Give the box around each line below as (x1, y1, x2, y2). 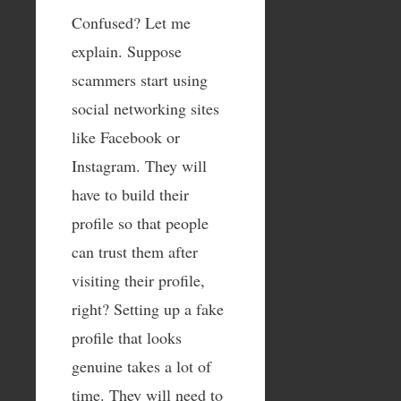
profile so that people (72, 211, 209, 234)
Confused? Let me (72, 11, 191, 33)
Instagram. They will (72, 154, 207, 176)
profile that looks (72, 326, 182, 348)
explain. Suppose (72, 39, 182, 62)
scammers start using (72, 68, 208, 90)
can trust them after (72, 240, 198, 262)
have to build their (72, 183, 189, 205)
